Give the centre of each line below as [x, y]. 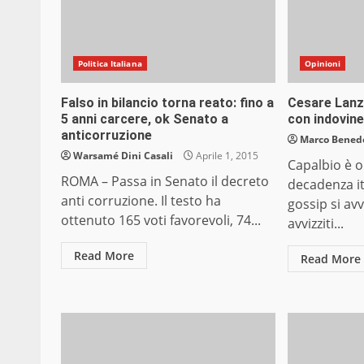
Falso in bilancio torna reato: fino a [167, 103]
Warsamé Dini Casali [123, 156]
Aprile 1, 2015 [226, 156]
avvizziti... [316, 224]
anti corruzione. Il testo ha [141, 201]
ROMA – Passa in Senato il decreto [165, 182]
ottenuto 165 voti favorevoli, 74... [161, 221]
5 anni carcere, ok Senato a [145, 119]
